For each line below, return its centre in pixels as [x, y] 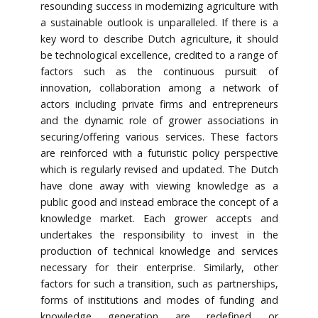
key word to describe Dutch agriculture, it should [159, 39]
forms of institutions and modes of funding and [159, 300]
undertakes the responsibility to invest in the [159, 235]
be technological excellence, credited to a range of [159, 55]
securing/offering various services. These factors [159, 137]
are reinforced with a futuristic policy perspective [159, 153]
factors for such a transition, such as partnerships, [159, 284]
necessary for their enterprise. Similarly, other [159, 268]
